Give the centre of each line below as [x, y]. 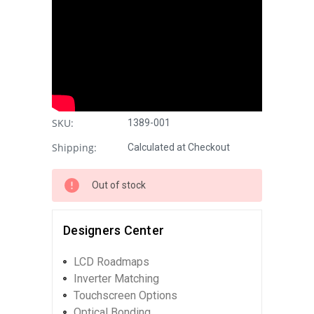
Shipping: [74, 147]
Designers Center [114, 230]
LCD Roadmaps [111, 261]
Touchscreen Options [125, 295]
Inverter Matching [116, 278]
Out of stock [119, 185]
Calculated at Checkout [179, 147]
